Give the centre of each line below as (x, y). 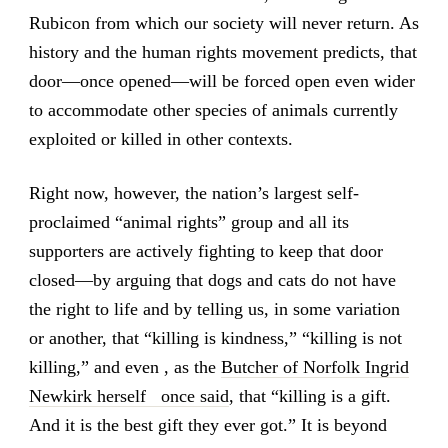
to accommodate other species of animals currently (213, 110)
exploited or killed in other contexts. (160, 139)
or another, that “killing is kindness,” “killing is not (215, 338)
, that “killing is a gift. (309, 396)
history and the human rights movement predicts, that (222, 52)
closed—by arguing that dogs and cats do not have (212, 280)
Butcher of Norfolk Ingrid (314, 367)
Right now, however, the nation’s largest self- (193, 193)
